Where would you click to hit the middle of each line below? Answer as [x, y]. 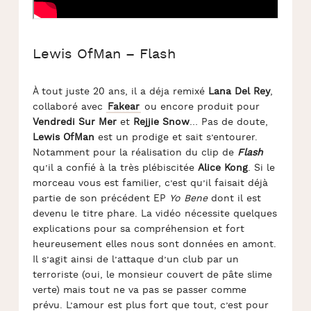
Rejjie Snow [161, 122]
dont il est [234, 199]
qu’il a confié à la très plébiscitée [115, 168]
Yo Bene [188, 199]
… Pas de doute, [228, 122]
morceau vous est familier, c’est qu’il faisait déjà [150, 183]
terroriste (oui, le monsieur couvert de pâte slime [152, 275]
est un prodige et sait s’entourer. [176, 137]
